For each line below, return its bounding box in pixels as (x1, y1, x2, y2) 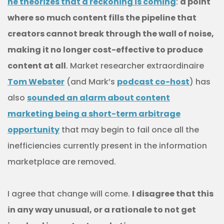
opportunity (7, 124, 59, 135)
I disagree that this (132, 188, 213, 199)
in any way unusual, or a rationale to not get (7, 204, 196, 215)
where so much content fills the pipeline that (7, 12, 196, 23)
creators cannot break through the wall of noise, (7, 28, 214, 39)
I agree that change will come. (7, 188, 132, 199)
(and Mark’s (64, 76, 117, 87)
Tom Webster (7, 76, 64, 87)
